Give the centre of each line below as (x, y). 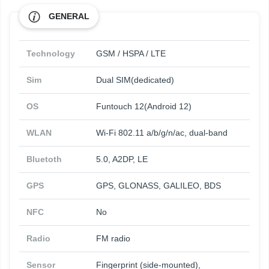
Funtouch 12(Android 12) (144, 107)
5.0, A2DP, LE (122, 159)
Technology (51, 54)
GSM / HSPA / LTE (131, 54)
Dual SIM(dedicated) (135, 80)
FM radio (113, 239)
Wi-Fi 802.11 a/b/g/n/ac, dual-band (162, 133)
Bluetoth (44, 159)
